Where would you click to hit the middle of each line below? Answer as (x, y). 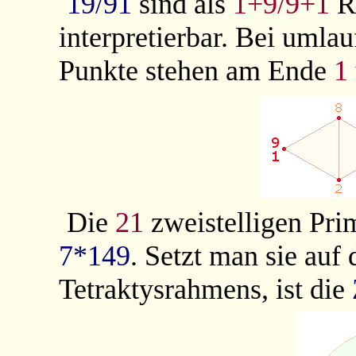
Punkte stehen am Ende (197, 71)
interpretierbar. (147, 38)
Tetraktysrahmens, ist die (206, 290)
